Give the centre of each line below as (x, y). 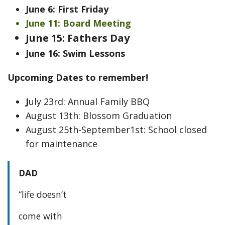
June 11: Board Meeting (78, 23)
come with (40, 216)
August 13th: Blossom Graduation (99, 116)
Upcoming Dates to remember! (78, 77)
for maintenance (62, 144)
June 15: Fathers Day (78, 38)
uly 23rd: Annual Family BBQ (89, 101)
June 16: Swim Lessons (75, 53)
